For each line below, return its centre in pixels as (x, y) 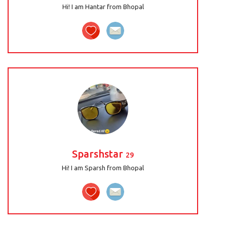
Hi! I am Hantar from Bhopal (103, 7)
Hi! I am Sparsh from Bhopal (103, 168)
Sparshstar (99, 154)
